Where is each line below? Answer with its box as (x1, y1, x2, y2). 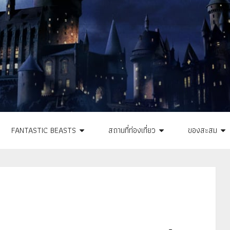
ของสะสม (188, 124, 217, 137)
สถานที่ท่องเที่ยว (108, 124, 156, 137)
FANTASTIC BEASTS (11, 124, 76, 137)
